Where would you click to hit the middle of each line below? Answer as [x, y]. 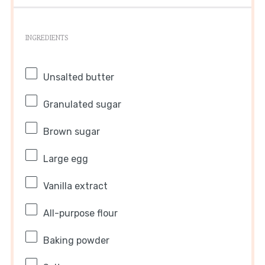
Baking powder [76, 241]
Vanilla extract [75, 186]
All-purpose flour [80, 214]
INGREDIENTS [46, 38]
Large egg [65, 159]
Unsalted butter [78, 77]
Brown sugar [71, 132]
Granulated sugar [82, 105]
